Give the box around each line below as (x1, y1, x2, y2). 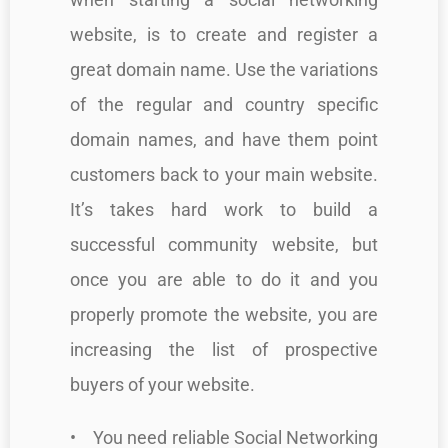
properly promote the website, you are (70, 303, 378, 325)
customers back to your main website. (70, 163, 378, 185)
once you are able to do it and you (70, 268, 378, 290)
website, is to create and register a (70, 23, 378, 45)
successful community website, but (70, 233, 378, 255)
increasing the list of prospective (70, 338, 378, 360)
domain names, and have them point (70, 128, 378, 150)
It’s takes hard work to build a (70, 198, 378, 220)
